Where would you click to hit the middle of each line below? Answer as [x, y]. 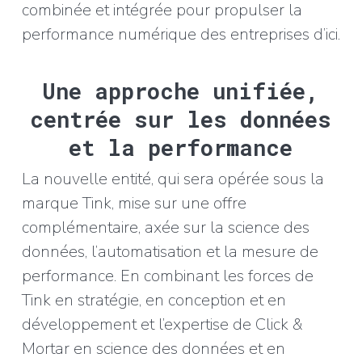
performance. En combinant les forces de [167, 276]
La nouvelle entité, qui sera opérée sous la [173, 179]
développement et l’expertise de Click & [162, 324]
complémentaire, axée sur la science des [165, 227]
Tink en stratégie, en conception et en [154, 300]
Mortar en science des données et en [153, 349]
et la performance [181, 147]
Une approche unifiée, [181, 91]
